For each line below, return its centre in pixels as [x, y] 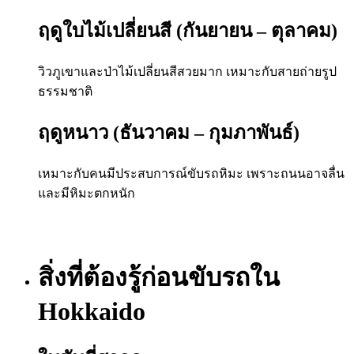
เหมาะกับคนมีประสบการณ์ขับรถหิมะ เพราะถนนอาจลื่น [191, 174]
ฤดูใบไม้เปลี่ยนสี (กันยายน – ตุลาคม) [188, 31]
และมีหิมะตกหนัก [87, 194]
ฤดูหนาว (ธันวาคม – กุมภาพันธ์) [169, 133]
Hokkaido [92, 311]
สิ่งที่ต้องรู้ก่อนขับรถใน [159, 277]
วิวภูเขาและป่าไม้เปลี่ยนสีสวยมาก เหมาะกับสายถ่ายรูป [187, 72]
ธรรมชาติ [65, 92]
